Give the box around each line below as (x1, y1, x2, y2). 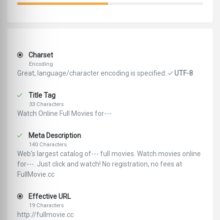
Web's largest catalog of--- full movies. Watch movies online (17, 150, 201, 158)
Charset (27, 51, 53, 59)
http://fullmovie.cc (17, 211, 74, 219)
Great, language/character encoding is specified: (17, 69, 168, 78)
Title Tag (27, 91, 55, 100)
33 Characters (29, 101, 64, 108)
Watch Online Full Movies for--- (17, 110, 111, 118)
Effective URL (27, 192, 71, 201)
